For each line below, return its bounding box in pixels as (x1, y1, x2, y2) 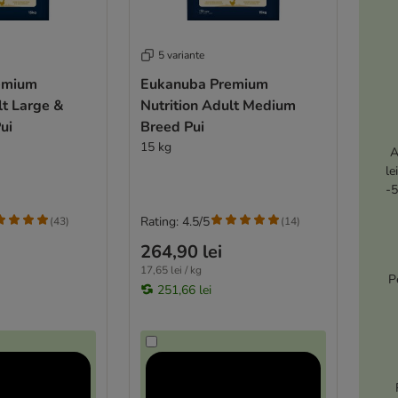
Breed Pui (139, 116, 204, 137)
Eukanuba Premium (139, 74, 268, 94)
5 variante (157, 47, 204, 62)
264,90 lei (139, 239, 222, 264)
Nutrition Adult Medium (139, 95, 296, 115)
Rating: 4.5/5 (139, 212, 210, 230)
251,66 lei (156, 281, 211, 298)
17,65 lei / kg (139, 262, 202, 277)
